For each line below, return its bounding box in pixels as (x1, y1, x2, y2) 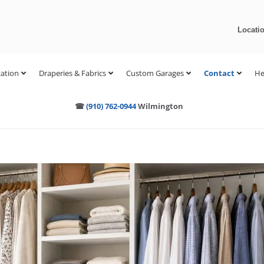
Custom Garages (126, 68, 184, 78)
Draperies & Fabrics (38, 68, 106, 78)
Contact (203, 68, 235, 78)
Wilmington (136, 101, 183, 111)
